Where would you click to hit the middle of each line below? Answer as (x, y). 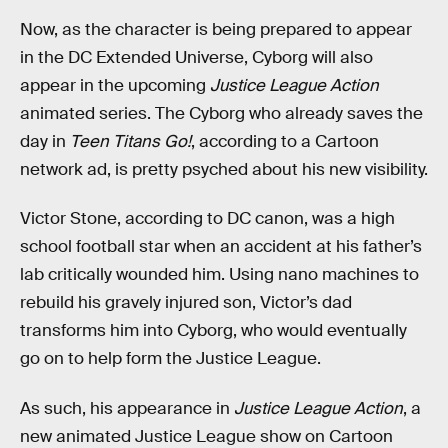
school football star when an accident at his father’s (221, 247)
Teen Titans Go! (130, 141)
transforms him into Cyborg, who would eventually (213, 331)
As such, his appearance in (127, 408)
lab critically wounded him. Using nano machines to (219, 275)
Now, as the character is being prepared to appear (216, 29)
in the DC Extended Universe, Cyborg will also (196, 57)
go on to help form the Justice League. (170, 359)
